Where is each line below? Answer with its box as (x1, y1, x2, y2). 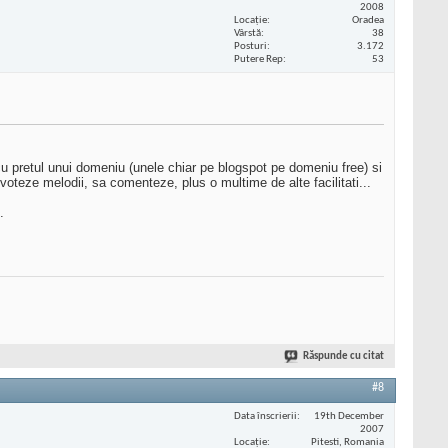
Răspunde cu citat (303, 351, 384, 363)
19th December (314, 410, 384, 422)
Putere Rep (234, 53, 283, 65)
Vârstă (234, 27, 261, 39)
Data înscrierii (234, 410, 297, 422)
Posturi (234, 40, 267, 52)
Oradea (352, 14, 384, 26)
